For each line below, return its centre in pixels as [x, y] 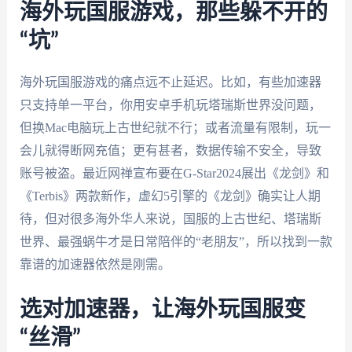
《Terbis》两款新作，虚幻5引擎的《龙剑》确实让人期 [170, 196]
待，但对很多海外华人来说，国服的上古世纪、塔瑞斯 [170, 218]
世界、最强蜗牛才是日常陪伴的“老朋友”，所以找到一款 [176, 241]
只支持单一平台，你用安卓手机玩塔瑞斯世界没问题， [170, 104]
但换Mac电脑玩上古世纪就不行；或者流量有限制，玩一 [175, 127]
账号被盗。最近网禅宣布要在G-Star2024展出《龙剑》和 [174, 173]
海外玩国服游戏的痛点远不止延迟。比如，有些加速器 [170, 82]
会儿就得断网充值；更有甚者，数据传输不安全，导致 [170, 150]
